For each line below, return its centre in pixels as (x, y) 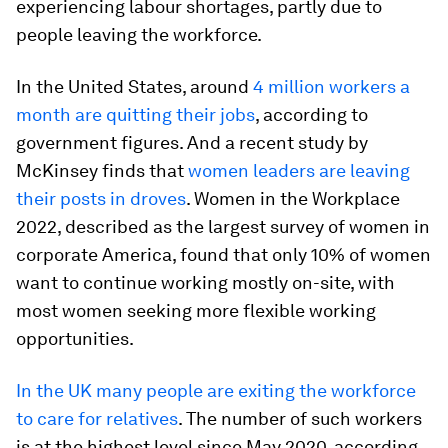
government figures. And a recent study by (192, 142)
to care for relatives (97, 418)
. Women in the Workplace (293, 198)
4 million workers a (331, 86)
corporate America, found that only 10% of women (223, 254)
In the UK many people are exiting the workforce (216, 390)
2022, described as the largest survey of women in (223, 226)
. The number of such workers (300, 418)
